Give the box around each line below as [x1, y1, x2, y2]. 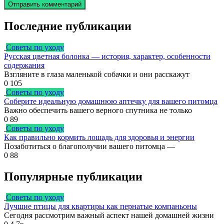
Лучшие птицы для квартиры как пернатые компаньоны [4, 202, 197, 211]
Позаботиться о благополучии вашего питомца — [4, 141, 175, 150]
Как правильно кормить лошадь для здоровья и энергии [4, 132, 194, 141]
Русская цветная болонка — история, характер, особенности [4, 51, 210, 60]
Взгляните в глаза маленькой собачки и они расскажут [4, 69, 189, 78]
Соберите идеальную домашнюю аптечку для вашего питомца [4, 96, 217, 105]
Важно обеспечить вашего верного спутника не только [4, 105, 192, 114]
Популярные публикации [4, 169, 142, 183]
